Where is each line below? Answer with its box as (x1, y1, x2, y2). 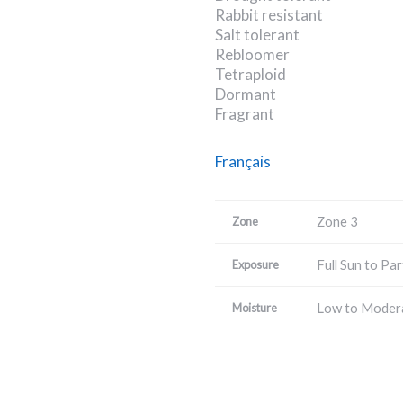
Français (215, 151, 271, 171)
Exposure (232, 256, 280, 272)
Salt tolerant (215, 25, 300, 45)
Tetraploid (215, 65, 286, 85)
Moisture (232, 300, 278, 315)
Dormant (215, 85, 276, 104)
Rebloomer (215, 45, 290, 65)
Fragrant (215, 104, 274, 124)
